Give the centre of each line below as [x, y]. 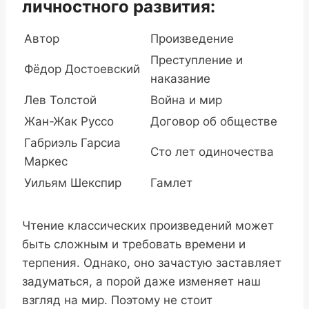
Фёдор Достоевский [82, 69]
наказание [180, 79]
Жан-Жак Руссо [69, 122]
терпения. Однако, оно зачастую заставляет [152, 263]
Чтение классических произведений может [148, 226]
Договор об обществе [214, 122]
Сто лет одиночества [212, 152]
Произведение [192, 39]
